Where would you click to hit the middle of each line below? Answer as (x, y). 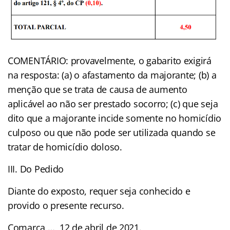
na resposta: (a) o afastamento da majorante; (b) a (112, 75)
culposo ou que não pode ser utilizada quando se (112, 132)
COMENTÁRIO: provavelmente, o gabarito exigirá (110, 60)
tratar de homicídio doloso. (65, 147)
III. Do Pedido (36, 169)
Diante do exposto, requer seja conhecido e (99, 191)
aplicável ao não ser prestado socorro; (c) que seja (113, 103)
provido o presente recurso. (66, 205)
